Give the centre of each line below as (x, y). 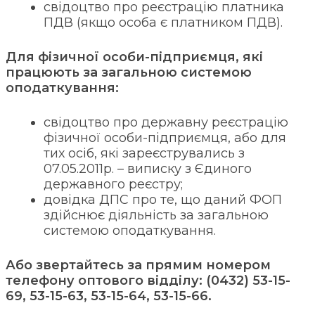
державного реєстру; (113, 184)
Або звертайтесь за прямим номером (138, 265)
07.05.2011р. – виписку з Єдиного (148, 169)
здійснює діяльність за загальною (156, 215)
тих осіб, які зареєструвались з (144, 153)
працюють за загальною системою (129, 72)
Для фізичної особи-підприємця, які (134, 57)
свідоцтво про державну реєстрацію (166, 122)
